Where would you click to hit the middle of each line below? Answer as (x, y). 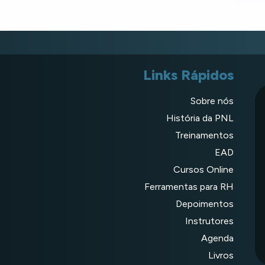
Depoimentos (204, 204)
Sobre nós (212, 101)
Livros (221, 255)
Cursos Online (203, 169)
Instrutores (209, 221)
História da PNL (200, 118)
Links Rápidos (188, 75)
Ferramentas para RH (189, 187)
